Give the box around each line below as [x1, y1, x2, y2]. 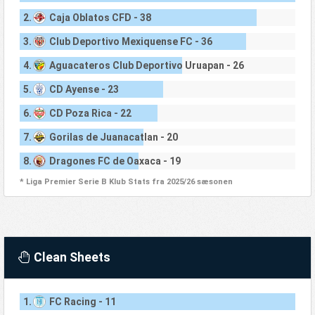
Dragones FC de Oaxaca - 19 [49, 155, 181, 167]
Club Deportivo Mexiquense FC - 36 [49, 36, 212, 48]
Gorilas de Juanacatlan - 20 [49, 131, 178, 143]
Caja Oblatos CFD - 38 [49, 12, 151, 24]
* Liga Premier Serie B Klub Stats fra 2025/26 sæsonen [19, 176, 233, 186]
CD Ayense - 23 [49, 84, 119, 96]
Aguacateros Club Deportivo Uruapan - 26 [49, 60, 244, 72]
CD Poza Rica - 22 [49, 108, 131, 120]
